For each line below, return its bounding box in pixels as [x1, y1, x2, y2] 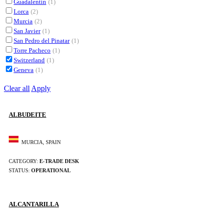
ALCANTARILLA [9, 200, 59, 208]
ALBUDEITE [9, 111, 46, 119]
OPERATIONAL [31, 167, 71, 174]
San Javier [14, 27, 40, 35]
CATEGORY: [9, 158, 39, 164]
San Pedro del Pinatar [14, 36, 70, 44]
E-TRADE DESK [39, 158, 79, 164]
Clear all [4, 84, 30, 92]
